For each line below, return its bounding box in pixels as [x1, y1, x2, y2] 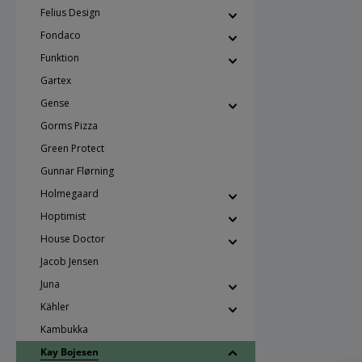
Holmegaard [40, 187, 99, 200]
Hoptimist [40, 209, 86, 223]
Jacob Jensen [40, 255, 99, 268]
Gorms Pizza [40, 119, 98, 133]
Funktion [40, 51, 79, 65]
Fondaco [40, 28, 81, 42]
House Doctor [40, 232, 105, 246]
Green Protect [40, 141, 104, 155]
